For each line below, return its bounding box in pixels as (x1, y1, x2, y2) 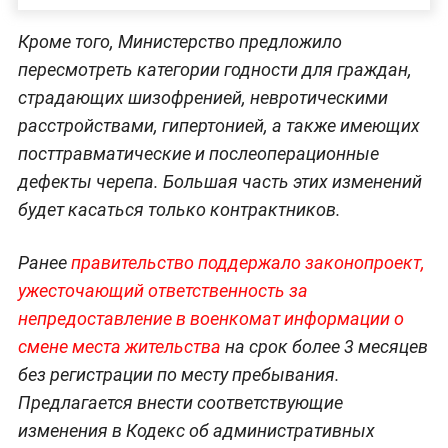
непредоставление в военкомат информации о (17, 308, 404, 330)
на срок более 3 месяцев (220, 336, 428, 358)
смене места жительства (17, 336, 221, 358)
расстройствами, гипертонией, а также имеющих (17, 115, 420, 137)
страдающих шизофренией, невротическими (17, 87, 388, 109)
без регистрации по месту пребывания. (17, 364, 340, 386)
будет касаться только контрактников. (17, 199, 341, 221)
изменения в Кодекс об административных (17, 420, 375, 442)
